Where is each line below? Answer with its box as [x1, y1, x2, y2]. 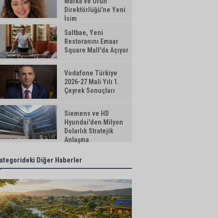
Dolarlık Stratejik [64, 127, 113, 135]
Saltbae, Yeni [64, 29, 103, 36]
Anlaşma [64, 136, 89, 144]
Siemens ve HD [64, 109, 109, 117]
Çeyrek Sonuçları [64, 87, 115, 94]
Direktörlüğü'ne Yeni [64, 6, 126, 14]
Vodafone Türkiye [64, 69, 117, 77]
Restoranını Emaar [64, 37, 118, 45]
